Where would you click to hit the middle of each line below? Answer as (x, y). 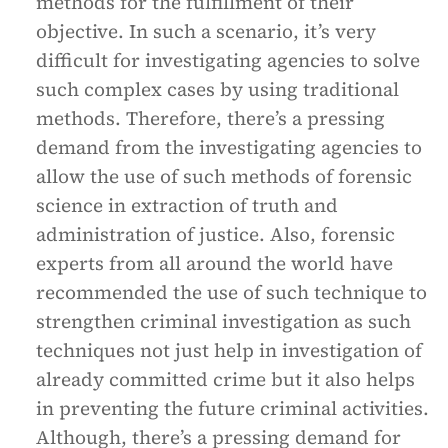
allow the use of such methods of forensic (224, 176)
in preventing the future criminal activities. (232, 408)
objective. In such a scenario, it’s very (206, 31)
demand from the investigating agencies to (229, 147)
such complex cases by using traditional (217, 89)
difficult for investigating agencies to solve (228, 60)
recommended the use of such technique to (231, 292)
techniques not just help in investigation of (229, 350)
